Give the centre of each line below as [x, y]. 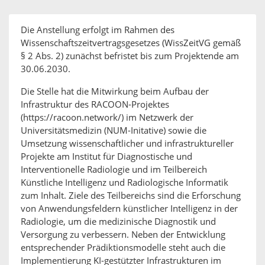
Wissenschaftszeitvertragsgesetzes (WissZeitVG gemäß [131, 43]
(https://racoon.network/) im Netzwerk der [107, 118]
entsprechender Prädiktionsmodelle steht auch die [123, 248]
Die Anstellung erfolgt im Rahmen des [98, 30]
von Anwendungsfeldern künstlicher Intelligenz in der [129, 209]
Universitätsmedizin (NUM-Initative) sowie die [114, 131]
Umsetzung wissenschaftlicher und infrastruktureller [127, 144]
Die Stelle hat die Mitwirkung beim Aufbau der [115, 92]
